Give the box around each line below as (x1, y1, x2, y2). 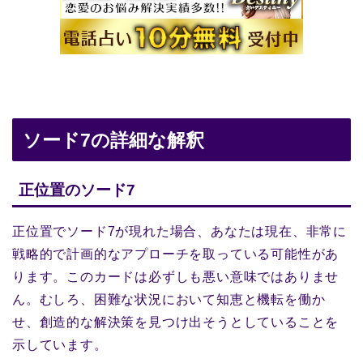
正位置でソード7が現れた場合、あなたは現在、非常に (12, 224, 347, 239)
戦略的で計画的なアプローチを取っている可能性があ (12, 247, 340, 262)
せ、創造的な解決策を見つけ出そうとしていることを (12, 315, 340, 330)
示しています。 (12, 338, 108, 352)
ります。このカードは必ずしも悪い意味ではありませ (12, 270, 340, 284)
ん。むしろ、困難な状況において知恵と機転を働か (12, 293, 326, 307)
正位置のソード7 (19, 181, 135, 199)
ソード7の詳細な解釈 (23, 129, 204, 151)
